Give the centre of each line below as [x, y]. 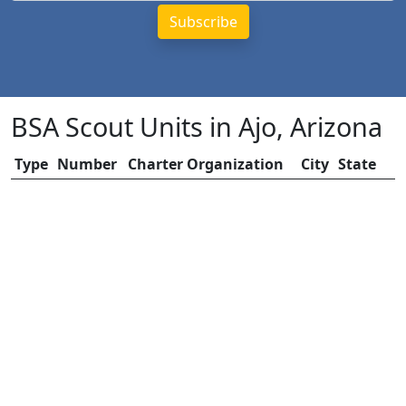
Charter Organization [206, 164]
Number [87, 164]
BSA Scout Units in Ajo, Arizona [197, 126]
